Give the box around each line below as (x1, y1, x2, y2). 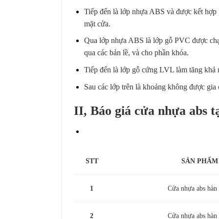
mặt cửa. (84, 19, 110, 28)
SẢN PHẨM (181, 156, 218, 165)
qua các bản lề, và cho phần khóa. (84, 48, 189, 57)
